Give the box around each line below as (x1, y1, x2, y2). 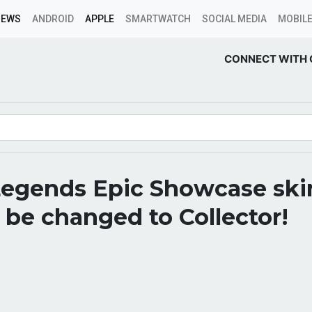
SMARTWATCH (125, 13, 191, 24)
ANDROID (32, 13, 74, 24)
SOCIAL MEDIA (202, 13, 267, 24)
